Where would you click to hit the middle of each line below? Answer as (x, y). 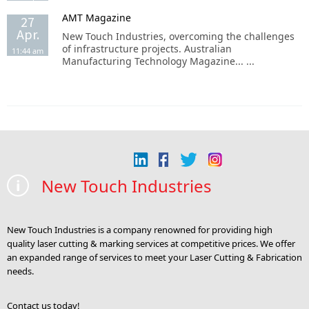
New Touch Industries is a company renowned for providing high (140, 230)
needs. (20, 271)
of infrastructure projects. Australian (147, 49)
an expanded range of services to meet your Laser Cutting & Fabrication (154, 257)
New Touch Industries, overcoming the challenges (178, 36)
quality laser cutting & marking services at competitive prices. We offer (151, 243)
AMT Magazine (97, 18)
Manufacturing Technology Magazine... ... (158, 61)
